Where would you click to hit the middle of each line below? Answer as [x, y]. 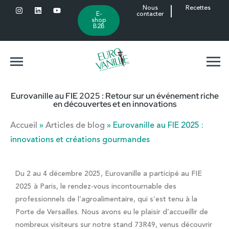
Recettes [198, 8]
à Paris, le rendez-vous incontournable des [104, 187]
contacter [151, 14]
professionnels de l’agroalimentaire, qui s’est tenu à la [106, 200]
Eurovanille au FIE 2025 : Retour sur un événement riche [114, 96]
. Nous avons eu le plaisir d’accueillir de [143, 212]
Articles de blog [75, 126]
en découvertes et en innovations [114, 104]
